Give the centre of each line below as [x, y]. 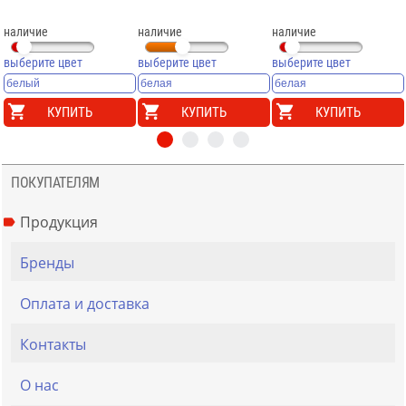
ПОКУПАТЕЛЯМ [55, 183]
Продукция [59, 222]
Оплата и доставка [85, 304]
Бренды [47, 263]
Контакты [53, 345]
